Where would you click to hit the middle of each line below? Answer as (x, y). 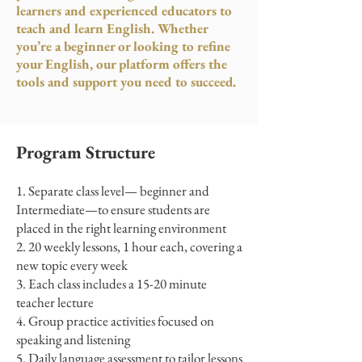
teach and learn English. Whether (112, 28)
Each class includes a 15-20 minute (118, 284)
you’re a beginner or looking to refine (123, 46)
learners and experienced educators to (124, 11)
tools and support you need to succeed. (126, 82)
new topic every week (72, 265)
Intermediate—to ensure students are (113, 209)
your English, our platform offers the (122, 64)
